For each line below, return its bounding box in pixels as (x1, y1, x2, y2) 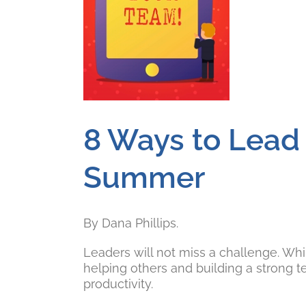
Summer (83, 160, 205, 195)
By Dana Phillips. (83, 216, 178, 230)
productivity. (83, 277, 153, 291)
